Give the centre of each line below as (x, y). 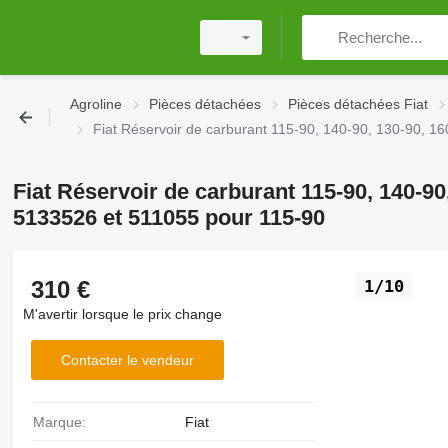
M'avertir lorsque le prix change (122, 314)
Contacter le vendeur (127, 359)
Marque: (65, 422)
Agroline (96, 104)
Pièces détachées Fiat (358, 104)
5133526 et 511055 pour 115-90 (168, 217)
